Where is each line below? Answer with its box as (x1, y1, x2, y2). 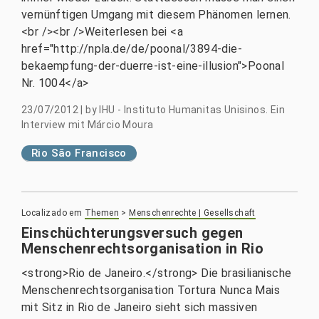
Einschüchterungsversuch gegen (21, 224, 244, 241)
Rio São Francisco (31, 147, 127, 159)
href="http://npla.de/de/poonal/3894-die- (21, 42, 242, 56)
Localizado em (21, 208, 83, 218)
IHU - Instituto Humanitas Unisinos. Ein (99, 104, 286, 115)
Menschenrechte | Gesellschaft (129, 208, 256, 218)
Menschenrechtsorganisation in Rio (21, 240, 264, 257)
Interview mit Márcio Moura (21, 119, 154, 130)
